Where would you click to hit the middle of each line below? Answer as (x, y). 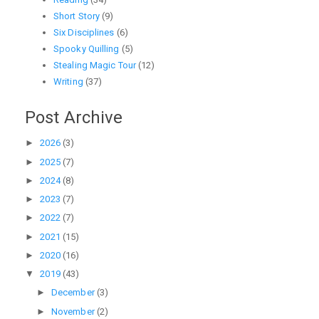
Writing (68, 81)
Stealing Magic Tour (95, 65)
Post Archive (74, 117)
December (74, 293)
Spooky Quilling (87, 48)
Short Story (77, 16)
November (74, 311)
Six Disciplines (84, 32)
